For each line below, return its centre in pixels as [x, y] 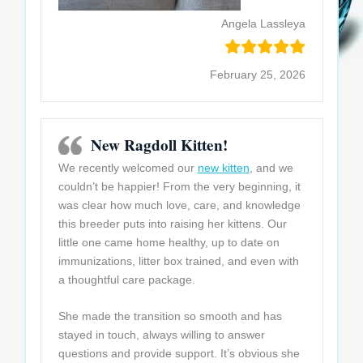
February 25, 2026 [257, 74]
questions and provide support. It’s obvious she [179, 353]
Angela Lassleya [263, 23]
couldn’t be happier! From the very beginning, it [179, 186]
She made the [94, 316]
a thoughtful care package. [126, 279]
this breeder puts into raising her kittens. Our [172, 223]
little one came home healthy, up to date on [169, 242]
